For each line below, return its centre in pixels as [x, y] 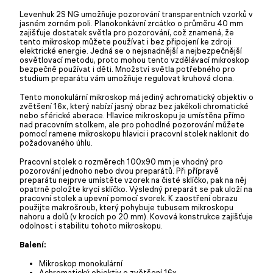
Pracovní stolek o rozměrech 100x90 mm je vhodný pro [121, 161]
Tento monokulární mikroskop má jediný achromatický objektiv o [136, 97]
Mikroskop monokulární [81, 263]
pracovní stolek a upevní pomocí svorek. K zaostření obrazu [129, 198]
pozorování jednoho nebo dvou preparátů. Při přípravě [119, 170]
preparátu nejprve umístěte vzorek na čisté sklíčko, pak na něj [133, 179]
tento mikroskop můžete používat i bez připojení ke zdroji [126, 41]
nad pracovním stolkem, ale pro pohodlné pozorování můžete [132, 124]
